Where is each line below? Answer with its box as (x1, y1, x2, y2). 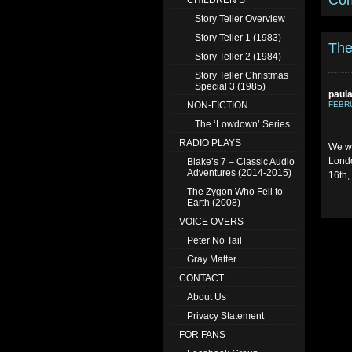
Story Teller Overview (195, 13, 285, 24)
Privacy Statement (187, 310, 264, 321)
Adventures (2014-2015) (187, 167, 291, 178)
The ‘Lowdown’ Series (195, 119, 290, 130)
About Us (187, 291, 226, 302)
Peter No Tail (187, 235, 242, 246)
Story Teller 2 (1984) (195, 51, 281, 62)
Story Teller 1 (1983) (195, 32, 281, 43)
